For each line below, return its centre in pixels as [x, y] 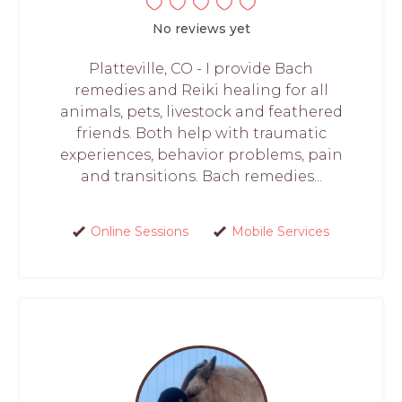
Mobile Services [280, 231]
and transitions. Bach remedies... [201, 176]
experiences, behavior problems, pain [201, 154]
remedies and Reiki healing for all [201, 90]
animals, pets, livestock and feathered [201, 111]
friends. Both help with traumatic [201, 133]
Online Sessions [139, 231]
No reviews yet [201, 28]
